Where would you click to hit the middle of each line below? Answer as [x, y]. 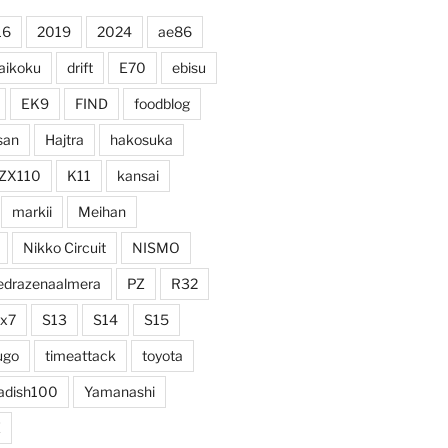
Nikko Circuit [64, 247]
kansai [137, 175]
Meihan [101, 211]
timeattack [80, 355]
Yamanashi [119, 391]
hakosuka [141, 139]
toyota [162, 355]
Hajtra [64, 139]
